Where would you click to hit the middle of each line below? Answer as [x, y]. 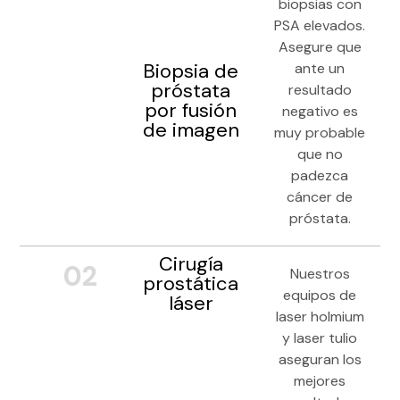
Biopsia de [191, 71]
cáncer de [320, 197]
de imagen [191, 130]
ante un [320, 69]
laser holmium [320, 316]
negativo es [320, 112]
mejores [320, 380]
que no [320, 154]
